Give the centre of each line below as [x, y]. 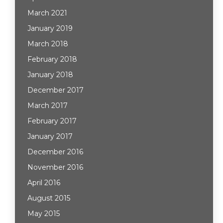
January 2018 [50, 75]
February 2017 [52, 121]
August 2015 [49, 198]
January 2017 [50, 136]
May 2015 [44, 214]
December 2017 [56, 90]
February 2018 [52, 59]
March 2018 [48, 44]
